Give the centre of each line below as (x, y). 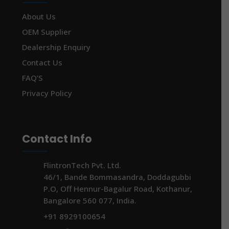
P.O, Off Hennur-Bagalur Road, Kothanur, (118, 189)
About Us (39, 17)
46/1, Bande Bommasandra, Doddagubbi (118, 177)
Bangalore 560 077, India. (90, 201)
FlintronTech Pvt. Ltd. (83, 165)
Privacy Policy (47, 93)
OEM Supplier (47, 32)
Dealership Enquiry (56, 47)
